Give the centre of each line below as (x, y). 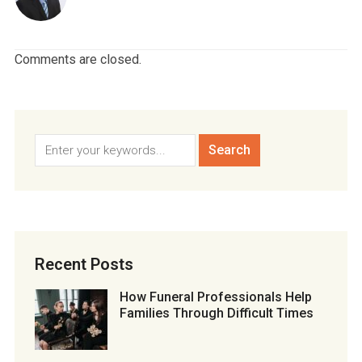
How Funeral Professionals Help (215, 297)
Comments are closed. (78, 60)
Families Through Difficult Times (216, 314)
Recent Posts (84, 265)
